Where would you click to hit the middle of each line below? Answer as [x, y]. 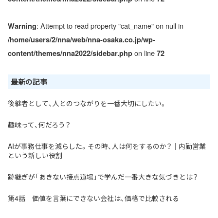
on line [145, 53]
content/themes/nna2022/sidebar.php [70, 53]
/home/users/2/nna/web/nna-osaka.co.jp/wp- [82, 39]
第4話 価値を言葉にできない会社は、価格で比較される [93, 198]
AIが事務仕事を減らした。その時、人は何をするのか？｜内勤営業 [107, 146]
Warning [22, 26]
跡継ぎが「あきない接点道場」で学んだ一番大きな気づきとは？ [103, 177]
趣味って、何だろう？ [39, 125]
